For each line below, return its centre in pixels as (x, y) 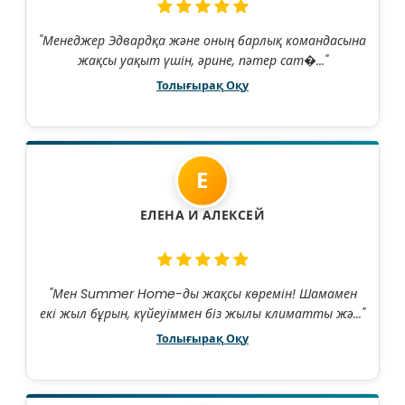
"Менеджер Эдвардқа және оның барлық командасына (202, 41)
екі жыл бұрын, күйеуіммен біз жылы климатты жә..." (202, 314)
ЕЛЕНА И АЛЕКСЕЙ (202, 216)
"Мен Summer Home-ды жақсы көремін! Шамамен (202, 294)
